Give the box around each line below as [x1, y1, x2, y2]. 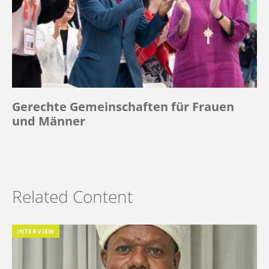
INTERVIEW [17, 227, 55, 236]
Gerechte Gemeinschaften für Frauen [12, 98, 234, 115]
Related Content [12, 185, 133, 208]
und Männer [12, 113, 85, 130]
